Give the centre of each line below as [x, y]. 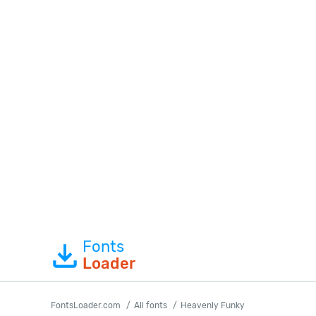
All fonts [151, 305]
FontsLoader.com [86, 305]
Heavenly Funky [213, 305]
